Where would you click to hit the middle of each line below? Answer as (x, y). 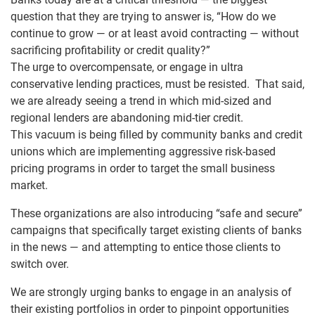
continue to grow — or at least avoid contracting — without (155, 33)
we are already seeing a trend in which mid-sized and (141, 101)
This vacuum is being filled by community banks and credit (156, 135)
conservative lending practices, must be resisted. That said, (157, 84)
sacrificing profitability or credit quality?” (110, 50)
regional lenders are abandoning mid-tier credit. (127, 118)
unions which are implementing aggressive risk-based (143, 152)
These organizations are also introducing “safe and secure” (156, 213)
